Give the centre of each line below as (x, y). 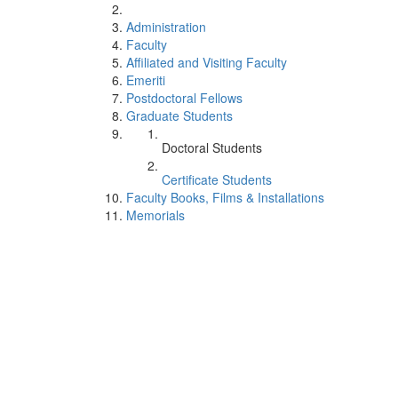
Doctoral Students (212, 147)
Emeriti (146, 80)
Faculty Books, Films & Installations (225, 197)
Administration (166, 27)
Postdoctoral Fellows (184, 98)
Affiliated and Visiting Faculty (207, 62)
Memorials (155, 215)
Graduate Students (179, 115)
